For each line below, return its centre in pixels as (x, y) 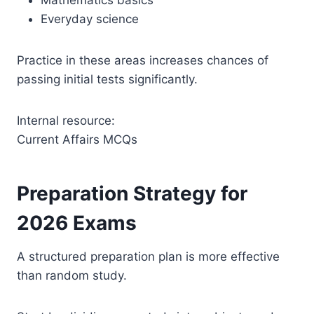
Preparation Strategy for (132, 193)
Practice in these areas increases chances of (143, 60)
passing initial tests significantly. (107, 79)
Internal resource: (66, 120)
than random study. (72, 275)
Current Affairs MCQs (77, 139)
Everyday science (90, 19)
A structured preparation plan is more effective (148, 256)
